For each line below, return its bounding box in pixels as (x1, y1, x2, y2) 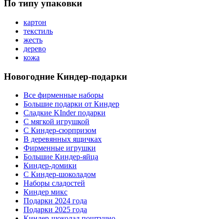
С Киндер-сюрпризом (23, 126, 96, 135)
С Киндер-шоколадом (23, 170, 96, 179)
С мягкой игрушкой (23, 117, 89, 126)
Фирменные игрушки (23, 144, 96, 153)
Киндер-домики (23, 161, 77, 170)
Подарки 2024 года (23, 197, 87, 205)
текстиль (23, 26, 53, 35)
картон (23, 18, 46, 26)
